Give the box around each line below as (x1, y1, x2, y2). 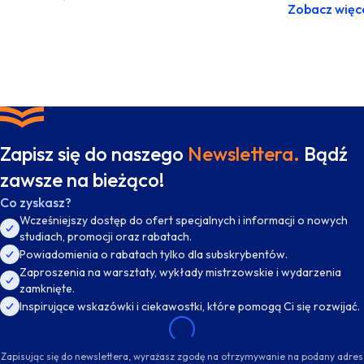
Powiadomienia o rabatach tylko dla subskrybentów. (19, 247, 288, 262)
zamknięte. (19, 281, 75, 296)
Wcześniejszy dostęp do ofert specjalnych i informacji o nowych (19, 213, 348, 227)
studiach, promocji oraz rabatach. (19, 229, 192, 244)
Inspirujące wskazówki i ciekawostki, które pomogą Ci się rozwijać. (19, 299, 360, 314)
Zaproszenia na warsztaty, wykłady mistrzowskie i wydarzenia (19, 265, 341, 279)
